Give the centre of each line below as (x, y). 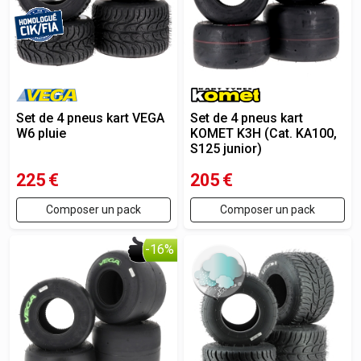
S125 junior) (226, 149)
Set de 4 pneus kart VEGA (90, 118)
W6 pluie (41, 133)
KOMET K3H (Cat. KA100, (263, 133)
